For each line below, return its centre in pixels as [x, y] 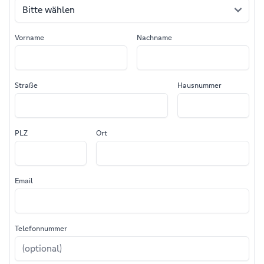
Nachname [154, 37]
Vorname [29, 37]
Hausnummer [199, 85]
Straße [26, 85]
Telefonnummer [41, 228]
